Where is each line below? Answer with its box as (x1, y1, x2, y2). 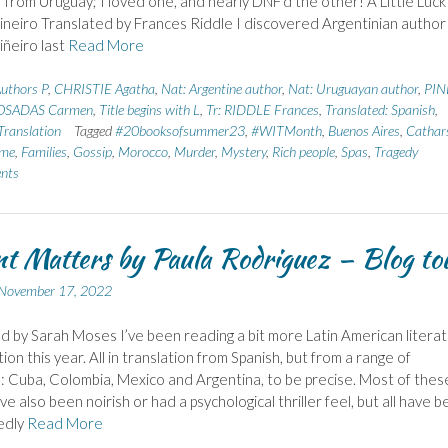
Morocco (117, 143, 168, 161)
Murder (173, 143, 215, 161)
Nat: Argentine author (160, 80, 282, 98)
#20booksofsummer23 (114, 122, 245, 140)
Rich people (271, 143, 335, 161)
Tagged (73, 122, 115, 140)
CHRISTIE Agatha (53, 80, 155, 98)
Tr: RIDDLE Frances (205, 101, 319, 119)
